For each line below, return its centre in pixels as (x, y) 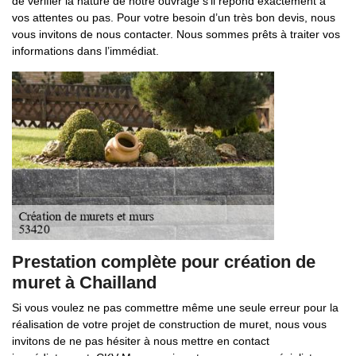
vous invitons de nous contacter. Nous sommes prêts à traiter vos (176, 34)
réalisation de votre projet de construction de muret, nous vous (169, 324)
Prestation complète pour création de (164, 262)
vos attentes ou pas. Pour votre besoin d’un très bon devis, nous (174, 17)
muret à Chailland (84, 282)
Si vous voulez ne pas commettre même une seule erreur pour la (175, 308)
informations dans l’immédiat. (85, 51)
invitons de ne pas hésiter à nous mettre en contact (141, 341)
